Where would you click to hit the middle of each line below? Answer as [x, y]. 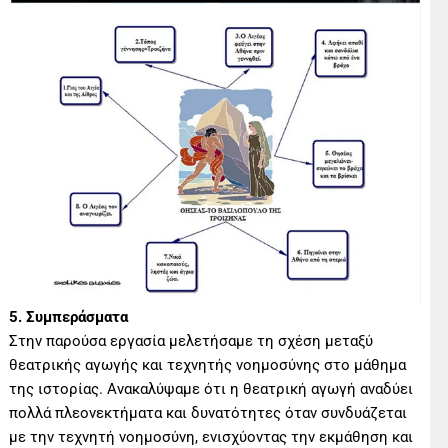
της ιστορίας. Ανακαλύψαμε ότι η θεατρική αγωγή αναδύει [211, 389]
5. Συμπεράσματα [69, 317]
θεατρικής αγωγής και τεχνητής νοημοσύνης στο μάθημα [208, 365]
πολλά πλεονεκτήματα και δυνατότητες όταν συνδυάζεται [208, 413]
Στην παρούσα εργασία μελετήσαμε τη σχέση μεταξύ [191, 341]
